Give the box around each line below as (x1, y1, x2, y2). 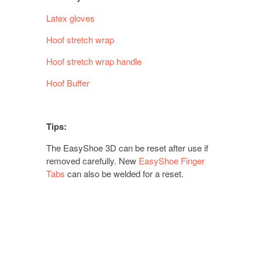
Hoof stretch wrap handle (46, 55, 142, 68)
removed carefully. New (46, 154, 139, 167)
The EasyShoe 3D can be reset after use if (46, 142, 208, 154)
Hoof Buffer (46, 77, 92, 89)
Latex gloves (46, 12, 95, 25)
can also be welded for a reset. (65, 167, 186, 180)
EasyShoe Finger (139, 154, 205, 167)
